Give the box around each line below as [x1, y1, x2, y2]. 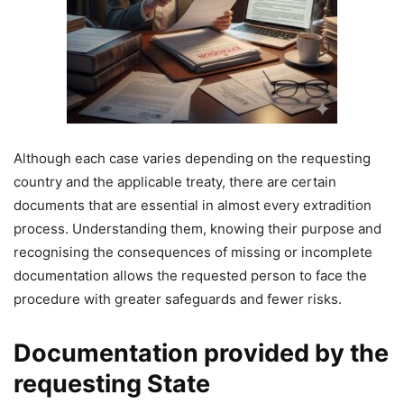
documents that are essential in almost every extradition [14, 197, 372, 215]
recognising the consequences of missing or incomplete [14, 243, 372, 262]
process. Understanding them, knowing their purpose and [14, 220, 381, 238]
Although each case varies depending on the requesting [14, 150, 371, 168]
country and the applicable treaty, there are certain [14, 173, 336, 191]
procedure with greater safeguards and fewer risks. [14, 290, 342, 308]
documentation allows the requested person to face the [14, 267, 367, 285]
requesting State [14, 369, 210, 399]
